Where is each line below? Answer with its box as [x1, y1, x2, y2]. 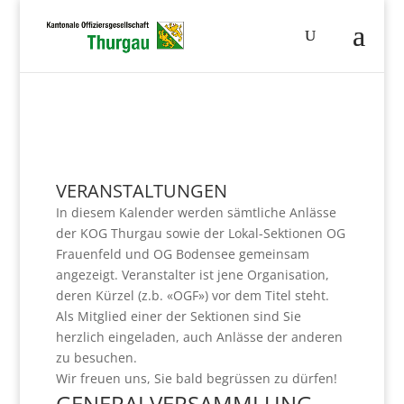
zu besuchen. [56, 349, 138, 366]
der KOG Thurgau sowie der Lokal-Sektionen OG [56, 225, 346, 242]
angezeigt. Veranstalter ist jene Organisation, [56, 266, 330, 283]
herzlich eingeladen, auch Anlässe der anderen [56, 328, 344, 345]
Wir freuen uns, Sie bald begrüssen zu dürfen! [56, 370, 338, 387]
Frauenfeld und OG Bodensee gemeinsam [56, 245, 310, 262]
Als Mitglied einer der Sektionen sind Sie [56, 308, 302, 325]
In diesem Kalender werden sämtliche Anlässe [56, 204, 337, 221]
